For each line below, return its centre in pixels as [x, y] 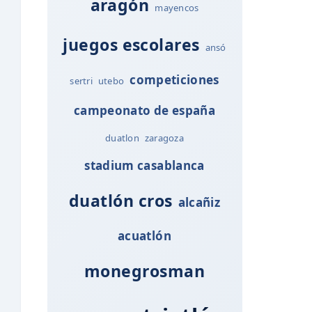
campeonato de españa [145, 110]
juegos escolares [131, 44]
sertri [81, 80]
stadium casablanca [145, 165]
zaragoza [164, 138]
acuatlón [145, 235]
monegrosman [145, 271]
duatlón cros [121, 200]
